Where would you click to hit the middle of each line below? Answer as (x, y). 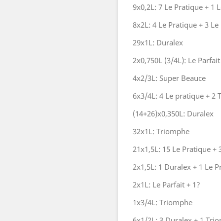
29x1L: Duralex (158, 42)
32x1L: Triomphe (161, 131)
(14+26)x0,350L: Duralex (173, 113)
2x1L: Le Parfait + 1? (166, 184)
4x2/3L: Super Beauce (169, 78)
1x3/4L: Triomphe (163, 202)
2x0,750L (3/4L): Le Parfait (176, 60)
